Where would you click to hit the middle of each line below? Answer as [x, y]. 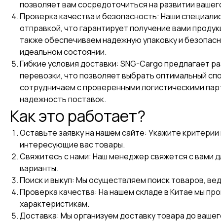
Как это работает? [78, 116]
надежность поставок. [63, 99]
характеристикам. [55, 204]
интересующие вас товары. [72, 145]
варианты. [39, 168]
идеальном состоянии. [63, 52]
